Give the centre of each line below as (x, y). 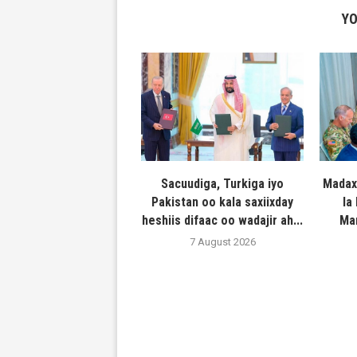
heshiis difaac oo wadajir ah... (223, 221)
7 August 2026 (222, 242)
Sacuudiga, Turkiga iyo (223, 184)
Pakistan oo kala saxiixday (223, 202)
